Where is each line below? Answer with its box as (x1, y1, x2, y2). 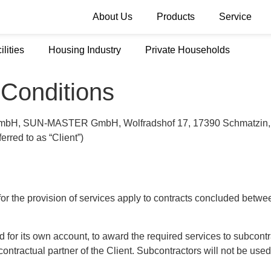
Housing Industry (48, 45, 121, 55)
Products (157, 11, 195, 22)
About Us (93, 11, 132, 22)
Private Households (145, 45, 230, 55)
